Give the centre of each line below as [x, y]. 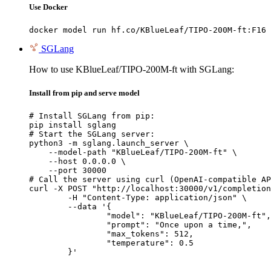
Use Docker [48, 7]
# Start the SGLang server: [92, 134]
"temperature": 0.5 [68, 243]
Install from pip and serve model [84, 93]
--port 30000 [68, 171]
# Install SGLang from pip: [92, 116]
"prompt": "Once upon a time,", [68, 225]
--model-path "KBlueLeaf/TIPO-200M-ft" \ [133, 152]
